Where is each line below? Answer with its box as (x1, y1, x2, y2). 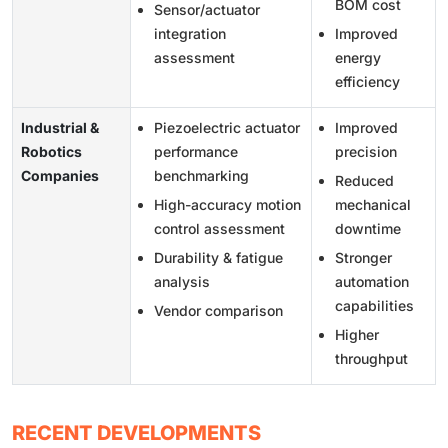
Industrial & (21, 119, 99, 137)
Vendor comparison (154, 302, 283, 320)
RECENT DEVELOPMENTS (12, 421, 261, 446)
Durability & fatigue (154, 249, 283, 267)
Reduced (335, 172, 394, 190)
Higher (335, 326, 379, 344)
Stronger (335, 249, 392, 267)
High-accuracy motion (154, 196, 301, 214)
